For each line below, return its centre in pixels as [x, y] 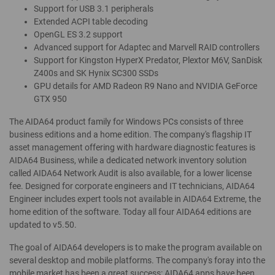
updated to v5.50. [43, 225]
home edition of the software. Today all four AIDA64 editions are [130, 212]
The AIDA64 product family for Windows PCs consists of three [126, 122]
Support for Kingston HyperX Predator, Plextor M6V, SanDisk [148, 60]
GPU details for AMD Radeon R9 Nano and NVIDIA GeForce [145, 86]
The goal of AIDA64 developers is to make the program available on [136, 248]
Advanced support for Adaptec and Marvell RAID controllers [147, 48]
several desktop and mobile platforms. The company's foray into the [137, 261]
